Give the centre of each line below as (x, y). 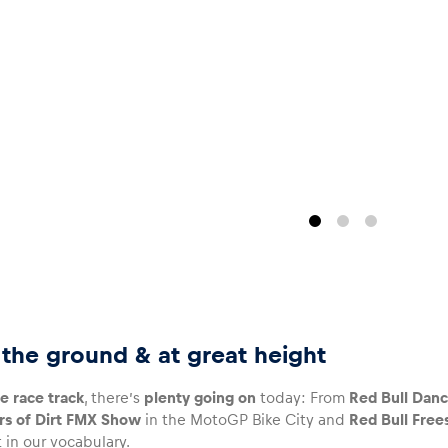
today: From (303, 397)
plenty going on (200, 397)
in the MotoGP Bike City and (245, 419)
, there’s (114, 397)
